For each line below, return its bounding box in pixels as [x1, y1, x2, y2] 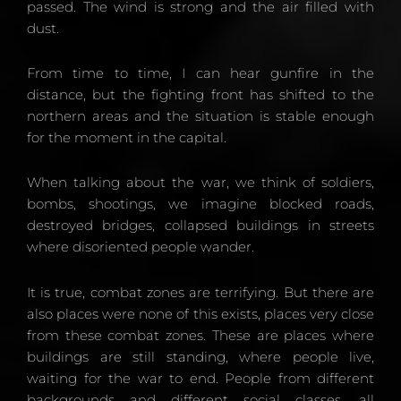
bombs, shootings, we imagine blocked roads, [27, 195, 374, 213]
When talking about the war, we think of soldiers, [27, 174, 374, 192]
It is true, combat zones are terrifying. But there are [27, 283, 374, 301]
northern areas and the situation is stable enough [27, 107, 374, 125]
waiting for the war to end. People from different [27, 369, 374, 387]
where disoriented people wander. [27, 238, 254, 256]
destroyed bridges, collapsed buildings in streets [27, 217, 374, 235]
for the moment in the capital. [27, 129, 226, 147]
